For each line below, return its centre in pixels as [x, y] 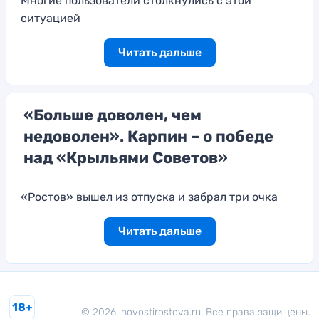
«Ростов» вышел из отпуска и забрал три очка [149, 197]
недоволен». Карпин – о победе [148, 137]
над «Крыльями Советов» [126, 158]
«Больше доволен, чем [113, 115]
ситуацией [51, 19]
